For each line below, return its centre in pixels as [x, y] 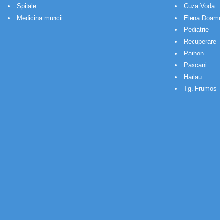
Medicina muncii [40, 18]
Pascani [195, 65]
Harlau [193, 77]
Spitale [27, 6]
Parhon [194, 53]
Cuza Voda [199, 6]
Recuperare [200, 41]
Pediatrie [196, 29]
